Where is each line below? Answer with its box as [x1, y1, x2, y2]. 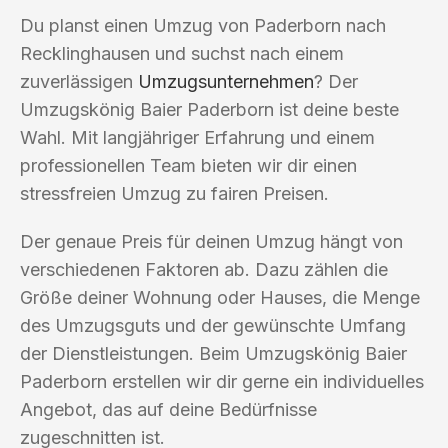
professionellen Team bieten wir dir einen [20, 154, 357, 176]
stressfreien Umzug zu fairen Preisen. [20, 182, 329, 204]
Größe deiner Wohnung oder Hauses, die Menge [20, 286, 420, 308]
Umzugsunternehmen [138, 70, 314, 92]
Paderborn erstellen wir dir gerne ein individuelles [20, 370, 424, 392]
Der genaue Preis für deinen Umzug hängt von [20, 230, 403, 252]
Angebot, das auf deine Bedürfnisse [20, 398, 317, 420]
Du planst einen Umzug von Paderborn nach [20, 14, 386, 36]
